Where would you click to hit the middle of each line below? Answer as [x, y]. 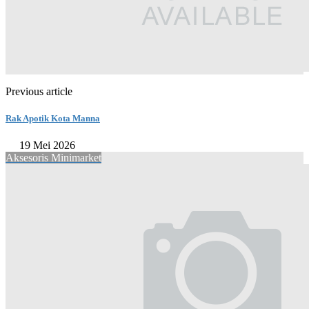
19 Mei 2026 [47, 146]
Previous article [39, 91]
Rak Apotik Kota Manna [53, 118]
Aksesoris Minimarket [53, 158]
